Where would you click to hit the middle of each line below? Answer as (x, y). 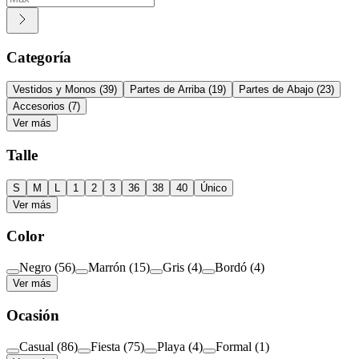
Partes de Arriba (167, 90)
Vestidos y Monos (54, 90)
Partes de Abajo (276, 90)
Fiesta (105, 346)
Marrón (107, 268)
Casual (36, 346)
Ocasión (33, 315)
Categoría (39, 57)
